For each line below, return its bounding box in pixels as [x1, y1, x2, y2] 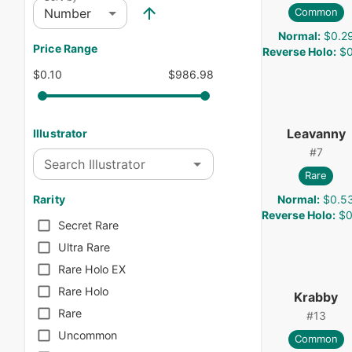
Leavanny [286, 125, 346, 141]
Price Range [33, 41, 98, 55]
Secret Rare [58, 218, 119, 233]
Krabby [294, 288, 338, 305]
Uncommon [58, 328, 117, 343]
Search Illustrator [44, 156, 145, 173]
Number [44, 5, 91, 21]
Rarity [33, 192, 65, 206]
